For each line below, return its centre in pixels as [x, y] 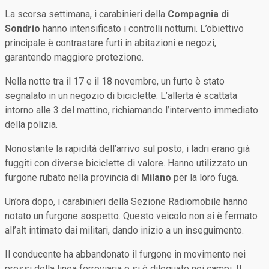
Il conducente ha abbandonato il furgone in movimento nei [125, 254]
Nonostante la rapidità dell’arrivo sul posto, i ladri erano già [127, 148]
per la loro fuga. [205, 177]
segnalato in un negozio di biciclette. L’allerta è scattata [121, 95]
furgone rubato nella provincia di [73, 177]
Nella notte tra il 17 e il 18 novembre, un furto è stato [115, 81]
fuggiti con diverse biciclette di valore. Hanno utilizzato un [126, 163]
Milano [156, 177]
